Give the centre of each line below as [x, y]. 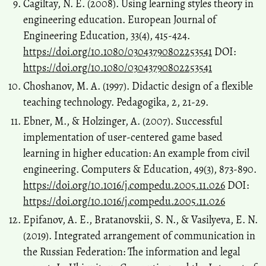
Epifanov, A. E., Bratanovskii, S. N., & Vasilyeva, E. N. [140, 220]
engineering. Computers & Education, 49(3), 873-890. [140, 169]
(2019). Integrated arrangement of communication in [139, 236]
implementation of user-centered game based [123, 137]
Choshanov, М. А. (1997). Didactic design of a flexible [138, 86]
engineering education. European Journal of [120, 19]
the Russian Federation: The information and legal [132, 252]
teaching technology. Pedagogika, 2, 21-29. [116, 102]
